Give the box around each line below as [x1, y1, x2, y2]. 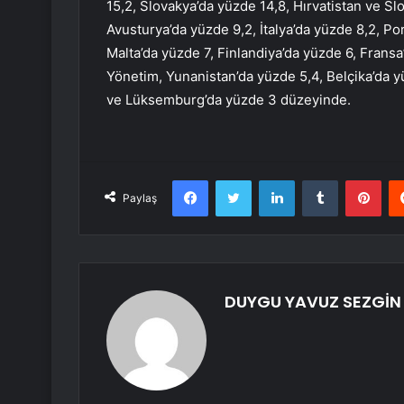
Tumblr [337, 172, 375, 188]
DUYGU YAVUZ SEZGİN [225, 290, 401, 314]
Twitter [251, 172, 290, 188]
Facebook [207, 172, 262, 188]
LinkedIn [294, 172, 341, 188]
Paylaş [123, 191, 157, 206]
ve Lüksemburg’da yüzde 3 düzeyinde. [106, 91, 351, 109]
